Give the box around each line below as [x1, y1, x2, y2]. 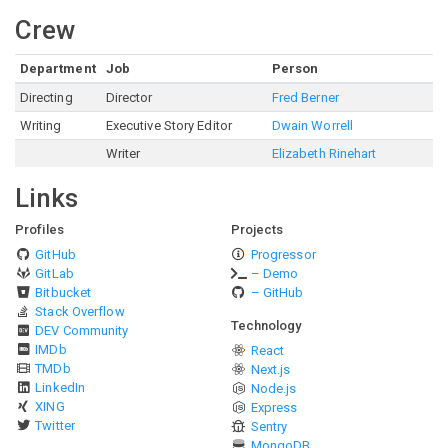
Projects [230, 222, 284, 237]
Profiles [15, 222, 64, 237]
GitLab [35, 266, 74, 281]
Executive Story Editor [105, 118, 232, 133]
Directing [19, 90, 73, 105]
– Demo [250, 266, 299, 281]
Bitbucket [35, 285, 92, 300]
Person [271, 61, 319, 76]
